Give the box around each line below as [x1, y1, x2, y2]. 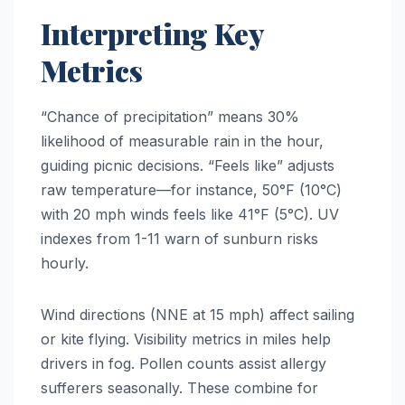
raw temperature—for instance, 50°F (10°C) [41, 180, 342, 199]
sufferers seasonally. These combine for [41, 378, 318, 397]
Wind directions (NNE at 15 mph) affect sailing [41, 305, 354, 324]
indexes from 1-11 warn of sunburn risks [41, 229, 318, 248]
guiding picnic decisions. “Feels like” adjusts [41, 155, 334, 174]
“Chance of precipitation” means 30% [41, 107, 299, 126]
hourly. [41, 253, 89, 272]
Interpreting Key [41, 13, 263, 52]
